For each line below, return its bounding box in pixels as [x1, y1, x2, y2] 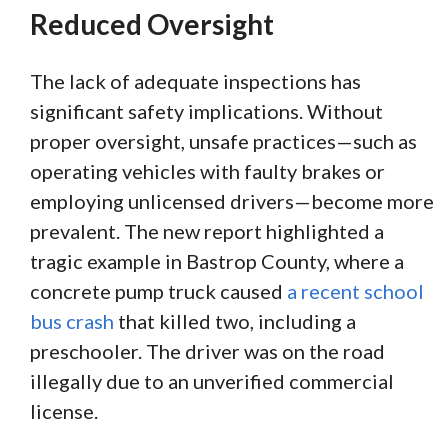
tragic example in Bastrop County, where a [30, 248, 404, 273]
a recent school [287, 278, 424, 303]
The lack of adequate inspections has [30, 68, 361, 93]
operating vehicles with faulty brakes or [30, 158, 385, 183]
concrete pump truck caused [30, 278, 287, 303]
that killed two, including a [114, 308, 356, 333]
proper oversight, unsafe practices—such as [30, 128, 417, 153]
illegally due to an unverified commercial [30, 368, 394, 393]
